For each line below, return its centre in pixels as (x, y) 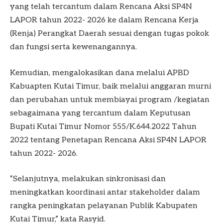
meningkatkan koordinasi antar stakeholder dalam (105, 193)
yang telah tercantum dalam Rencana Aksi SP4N (101, 7)
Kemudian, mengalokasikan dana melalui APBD (100, 73)
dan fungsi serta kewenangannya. (73, 47)
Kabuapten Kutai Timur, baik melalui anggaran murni (111, 86)
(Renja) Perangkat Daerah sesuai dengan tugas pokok (110, 34)
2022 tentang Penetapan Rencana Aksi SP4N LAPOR (108, 140)
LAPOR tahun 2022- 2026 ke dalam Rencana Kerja (104, 20)
